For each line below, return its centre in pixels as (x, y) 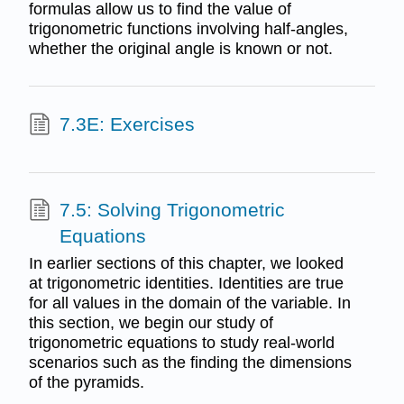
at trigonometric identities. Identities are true (186, 283)
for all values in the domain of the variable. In (189, 303)
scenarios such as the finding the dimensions (190, 362)
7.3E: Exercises (127, 124)
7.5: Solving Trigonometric (172, 210)
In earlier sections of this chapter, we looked (186, 263)
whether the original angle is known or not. (180, 48)
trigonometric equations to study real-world (181, 342)
